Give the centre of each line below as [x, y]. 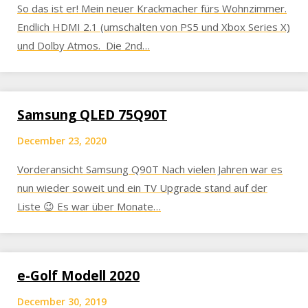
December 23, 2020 [62, 141]
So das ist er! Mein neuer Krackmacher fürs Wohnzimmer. [152, 8]
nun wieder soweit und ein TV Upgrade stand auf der [142, 188]
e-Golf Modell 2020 [78, 276]
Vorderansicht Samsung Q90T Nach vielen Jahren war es [150, 169]
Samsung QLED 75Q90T [92, 115]
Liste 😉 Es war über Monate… [89, 206]
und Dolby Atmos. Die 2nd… [84, 45]
